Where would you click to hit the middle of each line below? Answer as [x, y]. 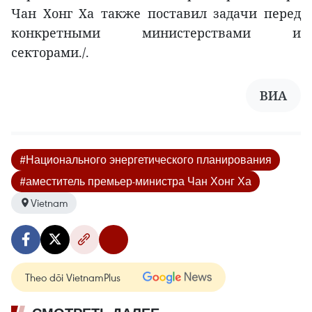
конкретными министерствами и [156, 32]
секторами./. [50, 52]
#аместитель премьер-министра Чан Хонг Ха [135, 181]
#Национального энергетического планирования [146, 159]
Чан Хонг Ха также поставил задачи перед [156, 13]
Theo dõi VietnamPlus [73, 277]
